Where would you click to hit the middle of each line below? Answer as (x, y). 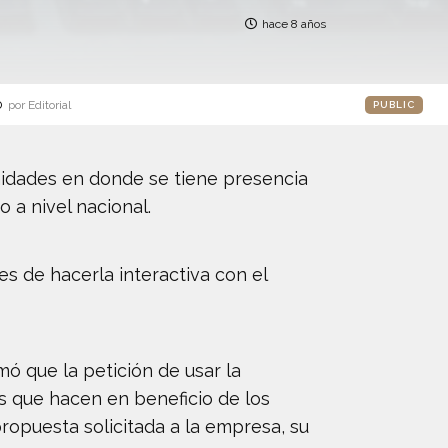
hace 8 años (294, 24)
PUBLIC (394, 104)
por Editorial (39, 105)
